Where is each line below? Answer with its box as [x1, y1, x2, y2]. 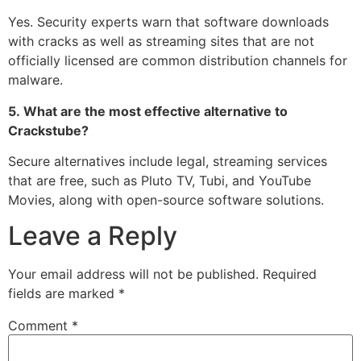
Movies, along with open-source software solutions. [8, 191, 324, 208]
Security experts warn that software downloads [37, 14, 329, 31]
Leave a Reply [8, 220, 177, 252]
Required [263, 266, 317, 283]
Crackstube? [8, 122, 89, 139]
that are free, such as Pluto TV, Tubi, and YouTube [8, 172, 311, 189]
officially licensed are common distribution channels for [8, 52, 347, 69]
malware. [8, 72, 63, 89]
